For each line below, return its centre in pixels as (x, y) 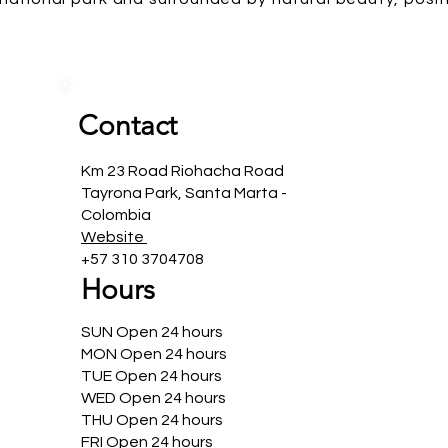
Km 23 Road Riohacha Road (182, 171)
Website (114, 237)
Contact (127, 125)
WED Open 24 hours (153, 398)
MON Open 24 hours (154, 354)
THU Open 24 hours (152, 420)
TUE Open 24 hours (151, 376)
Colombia (116, 215)
